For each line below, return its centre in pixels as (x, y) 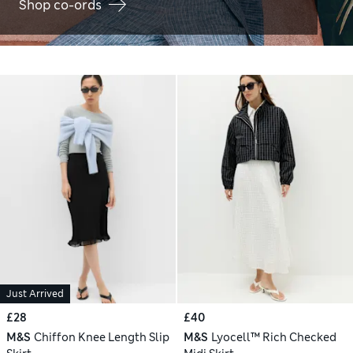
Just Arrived (35, 294)
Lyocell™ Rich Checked (273, 338)
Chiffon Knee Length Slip (101, 338)
